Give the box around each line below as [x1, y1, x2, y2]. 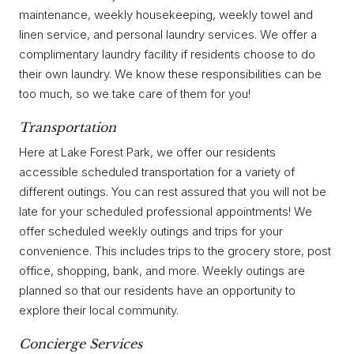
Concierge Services [19, 336, 142, 352]
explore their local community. [19, 303, 179, 318]
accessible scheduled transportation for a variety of [19, 164, 295, 180]
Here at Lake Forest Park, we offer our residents [19, 145, 276, 160]
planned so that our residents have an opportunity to [19, 283, 296, 299]
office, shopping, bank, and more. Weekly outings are [19, 263, 305, 279]
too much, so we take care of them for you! [19, 86, 250, 102]
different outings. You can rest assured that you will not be [19, 184, 326, 200]
